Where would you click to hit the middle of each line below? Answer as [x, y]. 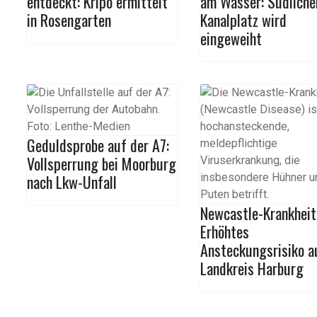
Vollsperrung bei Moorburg [102, 163]
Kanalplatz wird [244, 20]
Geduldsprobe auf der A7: [98, 145]
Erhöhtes [225, 231]
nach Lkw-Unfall [72, 182]
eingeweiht [231, 38]
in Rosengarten [69, 20]
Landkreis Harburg [252, 268]
